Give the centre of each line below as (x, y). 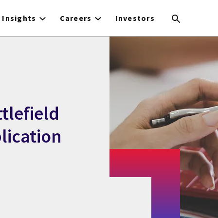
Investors (135, 18)
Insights (19, 18)
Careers (76, 18)
